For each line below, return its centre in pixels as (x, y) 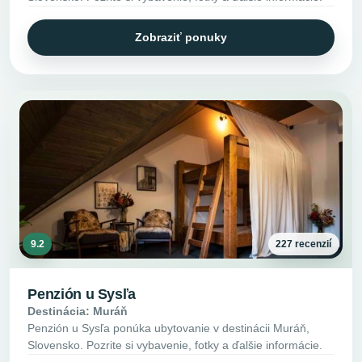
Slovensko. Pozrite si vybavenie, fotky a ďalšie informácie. (175, 345)
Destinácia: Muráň (78, 311)
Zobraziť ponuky (181, 38)
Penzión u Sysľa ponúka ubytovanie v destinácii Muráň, (169, 328)
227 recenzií (304, 244)
